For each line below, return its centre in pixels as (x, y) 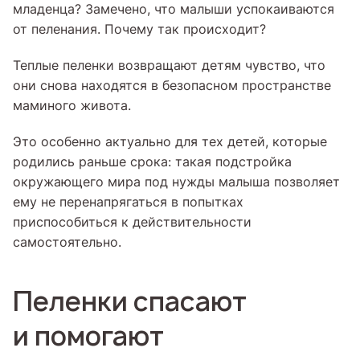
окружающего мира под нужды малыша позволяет (176, 182)
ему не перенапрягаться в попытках (128, 202)
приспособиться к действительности (132, 222)
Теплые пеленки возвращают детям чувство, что (169, 65)
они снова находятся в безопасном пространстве (172, 85)
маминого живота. (72, 105)
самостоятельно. (67, 242)
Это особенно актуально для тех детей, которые (170, 141)
